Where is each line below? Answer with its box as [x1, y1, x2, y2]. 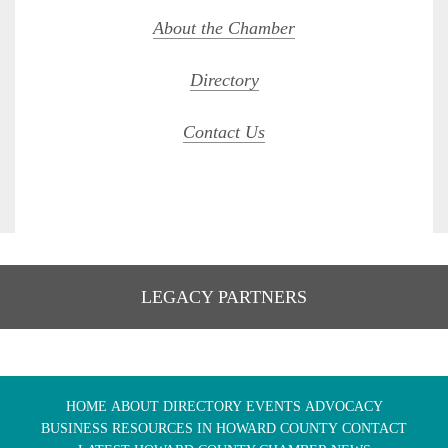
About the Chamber [153, 18, 295, 39]
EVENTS [245, 399, 301, 415]
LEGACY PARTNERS [141, 287, 307, 308]
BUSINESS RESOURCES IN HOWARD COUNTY [41, 421, 338, 437]
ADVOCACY [304, 399, 383, 415]
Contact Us [183, 122, 265, 143]
